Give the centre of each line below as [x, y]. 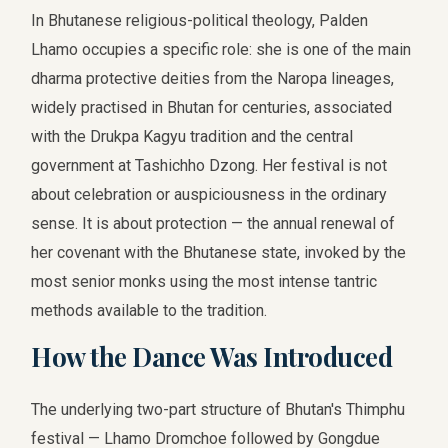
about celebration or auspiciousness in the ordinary [209, 194]
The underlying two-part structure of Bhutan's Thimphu [218, 409]
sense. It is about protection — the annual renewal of [213, 223]
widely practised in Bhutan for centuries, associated [212, 107]
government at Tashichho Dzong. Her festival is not [209, 165]
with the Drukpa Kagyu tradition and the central [192, 136]
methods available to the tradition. [149, 310]
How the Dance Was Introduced [212, 356]
